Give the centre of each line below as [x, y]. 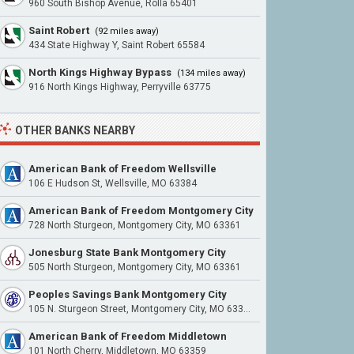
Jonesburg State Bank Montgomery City [127, 252]
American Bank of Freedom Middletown [128, 336]
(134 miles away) [210, 73]
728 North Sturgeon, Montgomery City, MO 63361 [135, 225]
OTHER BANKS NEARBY [75, 130]
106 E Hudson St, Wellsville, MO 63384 [113, 183]
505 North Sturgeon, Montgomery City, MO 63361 [135, 267]
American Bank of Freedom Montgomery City [141, 211]
